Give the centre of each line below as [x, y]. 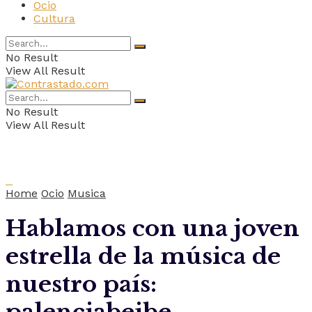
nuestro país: [81, 284]
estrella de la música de [143, 257]
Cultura [54, 18]
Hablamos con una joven [153, 229]
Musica [87, 193]
